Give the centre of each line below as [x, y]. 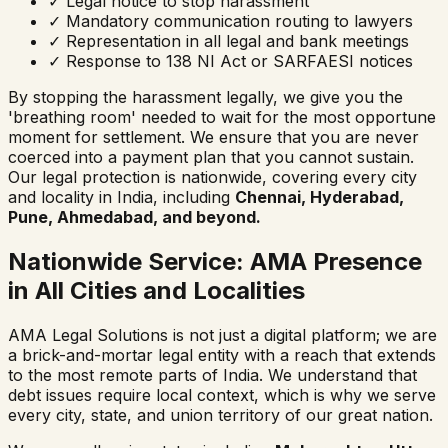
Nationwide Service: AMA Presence [215, 262]
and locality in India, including [121, 197]
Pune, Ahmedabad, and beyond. [134, 217]
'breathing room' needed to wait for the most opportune [222, 117]
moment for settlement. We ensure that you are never [213, 137]
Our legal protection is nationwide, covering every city [212, 177]
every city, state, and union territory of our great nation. [220, 415]
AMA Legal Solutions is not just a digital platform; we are [222, 335]
